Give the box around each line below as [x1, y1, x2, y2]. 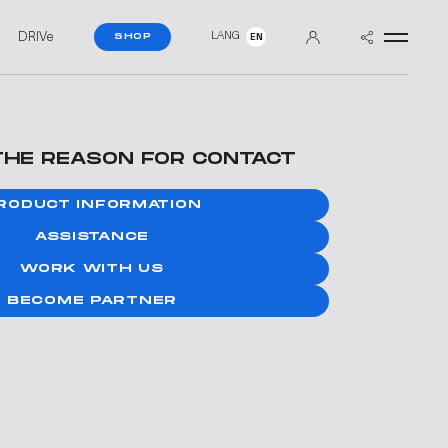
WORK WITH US [20, 261, 164, 276]
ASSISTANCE [34, 229, 150, 244]
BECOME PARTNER [6, 293, 178, 308]
